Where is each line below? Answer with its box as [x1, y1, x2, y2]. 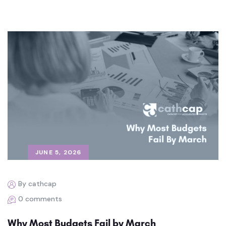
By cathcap [18, 179, 56, 189]
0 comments [18, 194, 62, 204]
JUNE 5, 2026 [35, 148, 82, 157]
